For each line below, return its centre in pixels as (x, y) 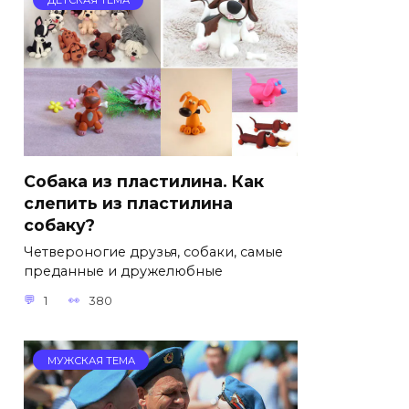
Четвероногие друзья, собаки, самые (153, 252)
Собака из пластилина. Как (144, 182)
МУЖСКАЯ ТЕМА (91, 359)
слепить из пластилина (128, 204)
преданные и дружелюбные (123, 272)
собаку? (59, 225)
